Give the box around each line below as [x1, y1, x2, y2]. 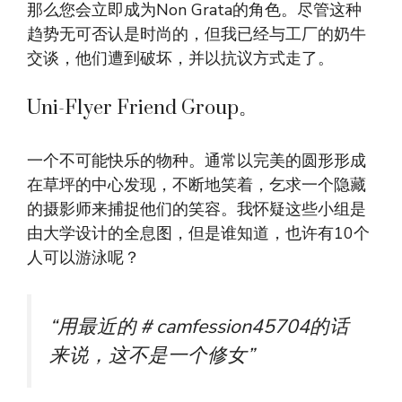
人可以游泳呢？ [27, 247, 140, 269]
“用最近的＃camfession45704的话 [49, 313, 349, 341]
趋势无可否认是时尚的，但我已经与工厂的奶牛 [27, 23, 366, 46]
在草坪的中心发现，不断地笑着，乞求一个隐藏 [27, 174, 366, 197]
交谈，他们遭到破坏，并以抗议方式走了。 [27, 48, 334, 70]
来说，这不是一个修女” [49, 342, 255, 370]
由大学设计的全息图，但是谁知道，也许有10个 [27, 223, 370, 245]
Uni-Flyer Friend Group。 [27, 96, 257, 121]
